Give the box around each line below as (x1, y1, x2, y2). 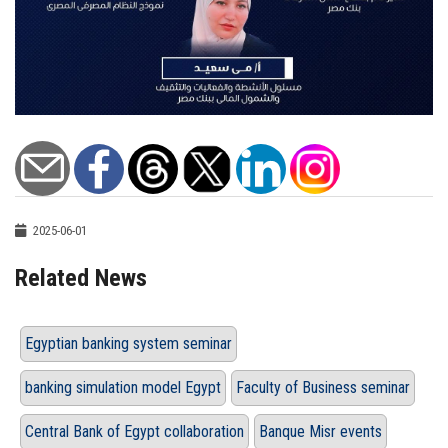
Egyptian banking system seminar (25, 334, 232, 354)
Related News (15, 264, 147, 293)
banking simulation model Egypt (25, 378, 221, 398)
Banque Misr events (259, 422, 382, 442)
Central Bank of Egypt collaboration (25, 422, 244, 442)
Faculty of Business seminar (236, 378, 410, 398)
